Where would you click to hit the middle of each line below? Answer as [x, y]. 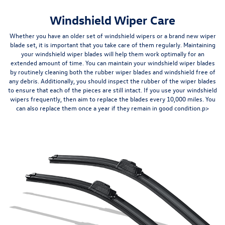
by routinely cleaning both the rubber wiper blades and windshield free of [113, 72]
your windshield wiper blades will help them [83, 54]
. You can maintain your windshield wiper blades [148, 63]
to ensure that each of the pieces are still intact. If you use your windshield [113, 90]
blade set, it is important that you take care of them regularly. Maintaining [113, 45]
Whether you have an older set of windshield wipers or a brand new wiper [113, 36]
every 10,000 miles [176, 99]
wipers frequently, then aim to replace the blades [80, 99]
